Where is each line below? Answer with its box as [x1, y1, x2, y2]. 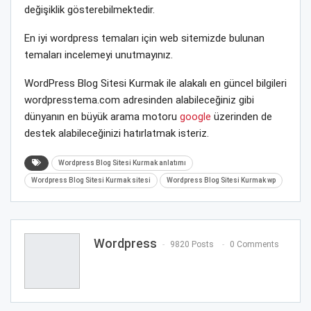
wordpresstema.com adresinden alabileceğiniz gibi [24, 93, 254, 106]
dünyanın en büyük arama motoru [24, 110, 180, 123]
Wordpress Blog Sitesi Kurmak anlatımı [58, 158, 186, 167]
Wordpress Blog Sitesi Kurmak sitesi [31, 176, 151, 184]
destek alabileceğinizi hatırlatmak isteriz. [24, 126, 209, 140]
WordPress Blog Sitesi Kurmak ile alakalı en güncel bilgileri [24, 76, 287, 90]
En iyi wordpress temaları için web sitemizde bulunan [24, 31, 264, 44]
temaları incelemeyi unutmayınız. [24, 48, 173, 61]
